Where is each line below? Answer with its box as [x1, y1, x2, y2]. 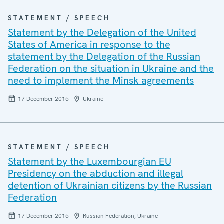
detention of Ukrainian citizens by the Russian [8, 179, 212, 192]
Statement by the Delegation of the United [8, 26, 196, 39]
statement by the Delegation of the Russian [8, 50, 200, 63]
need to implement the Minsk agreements [8, 74, 194, 87]
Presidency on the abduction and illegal [8, 167, 183, 180]
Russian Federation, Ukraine [83, 212, 158, 220]
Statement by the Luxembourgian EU [8, 155, 171, 168]
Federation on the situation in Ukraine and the [8, 62, 214, 75]
